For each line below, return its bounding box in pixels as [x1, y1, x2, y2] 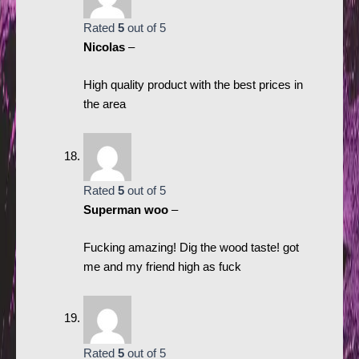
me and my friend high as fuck [83, 260, 241, 274]
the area [83, 98, 126, 111]
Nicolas [83, 41, 128, 54]
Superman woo [83, 203, 171, 216]
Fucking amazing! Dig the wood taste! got [83, 241, 299, 255]
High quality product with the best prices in [83, 79, 303, 92]
